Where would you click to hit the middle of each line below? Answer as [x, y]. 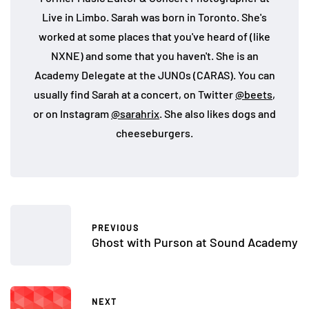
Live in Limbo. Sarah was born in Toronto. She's [154, 17]
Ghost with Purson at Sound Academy [195, 242]
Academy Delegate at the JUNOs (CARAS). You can [154, 74]
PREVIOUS [116, 227]
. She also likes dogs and [218, 113]
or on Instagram [72, 113]
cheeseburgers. [154, 132]
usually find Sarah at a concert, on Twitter [134, 94]
